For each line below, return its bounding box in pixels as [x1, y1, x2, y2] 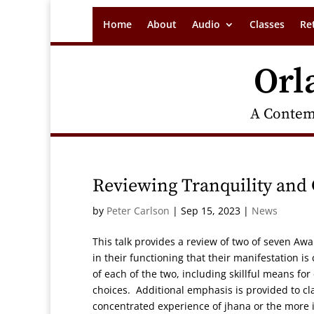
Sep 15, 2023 [181, 204, 240, 217]
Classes [250, 18, 285, 31]
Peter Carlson [107, 204, 170, 217]
